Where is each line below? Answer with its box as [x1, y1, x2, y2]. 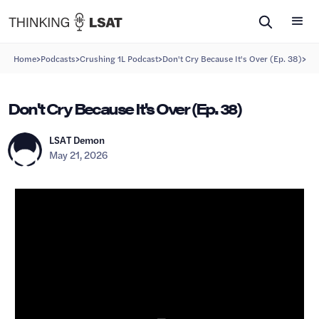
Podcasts [40, 51, 75, 65]
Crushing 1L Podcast [79, 51, 158, 65]
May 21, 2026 [49, 147, 108, 162]
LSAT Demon [49, 132, 105, 147]
